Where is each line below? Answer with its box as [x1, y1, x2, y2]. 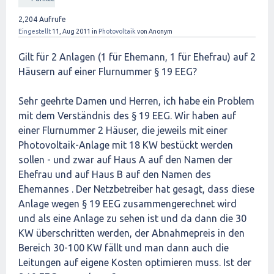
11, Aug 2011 [52, 28, 91, 35]
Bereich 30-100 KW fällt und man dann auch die [18, 242, 229, 253]
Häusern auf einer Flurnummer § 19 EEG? [18, 66, 197, 77]
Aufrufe [37, 15, 66, 23]
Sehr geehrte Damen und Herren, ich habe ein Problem [18, 95, 254, 106]
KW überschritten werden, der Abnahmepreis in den [18, 228, 245, 239]
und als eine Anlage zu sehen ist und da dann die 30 [18, 213, 246, 224]
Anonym [149, 28, 172, 35]
